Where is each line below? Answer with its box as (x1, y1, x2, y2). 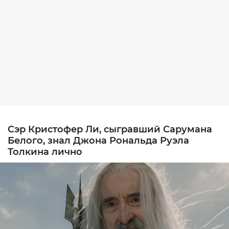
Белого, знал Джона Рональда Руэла (8, 135, 189, 147)
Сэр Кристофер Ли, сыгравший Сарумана (8, 124, 212, 135)
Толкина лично (8, 146, 82, 158)
